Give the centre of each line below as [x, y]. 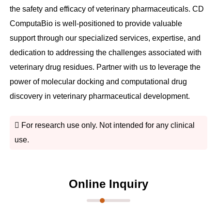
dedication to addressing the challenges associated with [106, 53]
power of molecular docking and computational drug [98, 82]
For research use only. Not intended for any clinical [107, 125]
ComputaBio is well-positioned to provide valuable [96, 24]
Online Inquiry [108, 184]
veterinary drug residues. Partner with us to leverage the [105, 67]
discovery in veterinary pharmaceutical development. [100, 96]
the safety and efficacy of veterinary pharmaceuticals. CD [107, 9]
